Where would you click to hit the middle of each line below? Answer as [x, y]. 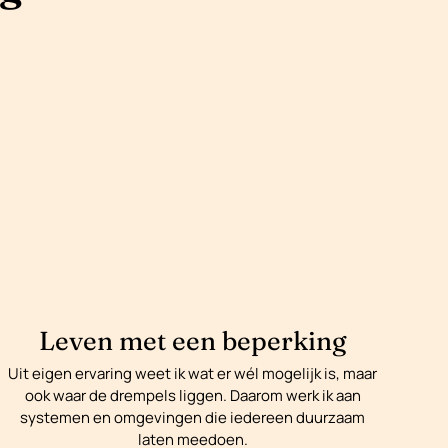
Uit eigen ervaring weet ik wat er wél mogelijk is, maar [193, 374]
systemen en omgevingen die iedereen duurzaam [193, 418]
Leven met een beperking [192, 341]
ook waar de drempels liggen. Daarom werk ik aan [192, 396]
